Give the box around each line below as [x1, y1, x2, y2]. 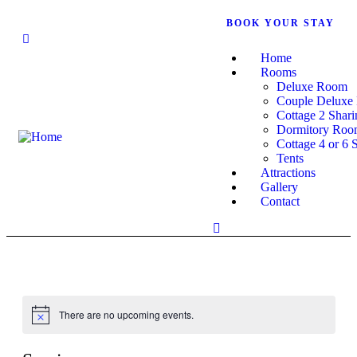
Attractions [261, 166, 316, 179]
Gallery [261, 180, 299, 194]
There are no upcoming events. [58, 308, 194, 322]
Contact [261, 194, 300, 208]
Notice [30, 312, 59, 327]
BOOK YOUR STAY [226, 18, 335, 29]
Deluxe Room [277, 80, 348, 93]
